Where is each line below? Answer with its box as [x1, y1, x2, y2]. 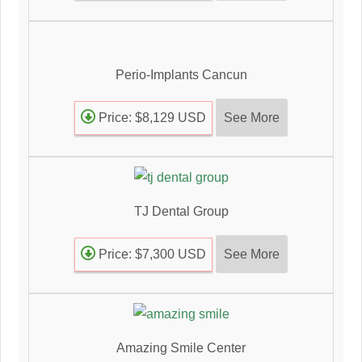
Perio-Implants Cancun [115, 67, 247, 82]
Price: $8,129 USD [95, 110, 206, 124]
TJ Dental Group [133, 204, 229, 218]
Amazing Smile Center [116, 340, 246, 355]
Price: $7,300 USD [95, 246, 206, 261]
